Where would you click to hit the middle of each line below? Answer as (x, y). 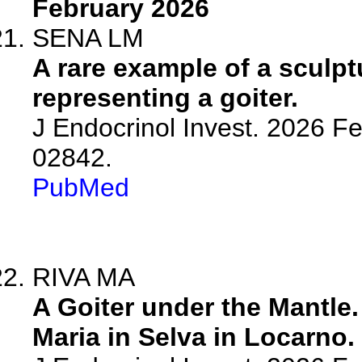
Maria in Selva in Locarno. (194, 337)
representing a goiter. (165, 98)
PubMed (81, 187)
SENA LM (88, 38)
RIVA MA (84, 277)
